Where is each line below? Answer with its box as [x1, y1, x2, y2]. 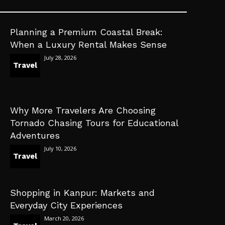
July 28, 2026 [44, 53, 77, 61]
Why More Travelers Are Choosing [10, 104, 156, 116]
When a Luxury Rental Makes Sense [10, 39, 167, 50]
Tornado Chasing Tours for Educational [10, 117, 179, 128]
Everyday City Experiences [10, 199, 123, 210]
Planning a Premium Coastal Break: [10, 26, 163, 37]
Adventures [10, 130, 60, 141]
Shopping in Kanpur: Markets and [10, 187, 155, 198]
